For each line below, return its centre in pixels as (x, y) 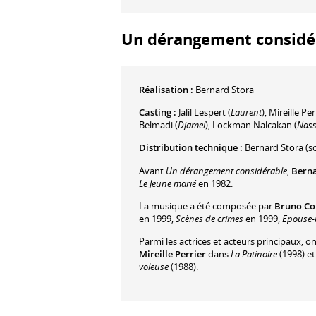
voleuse (154, 267)
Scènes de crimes (209, 219)
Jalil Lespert (202, 112)
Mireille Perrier (172, 254)
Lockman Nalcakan (252, 124)
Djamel (192, 124)
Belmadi (156, 124)
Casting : (158, 112)
